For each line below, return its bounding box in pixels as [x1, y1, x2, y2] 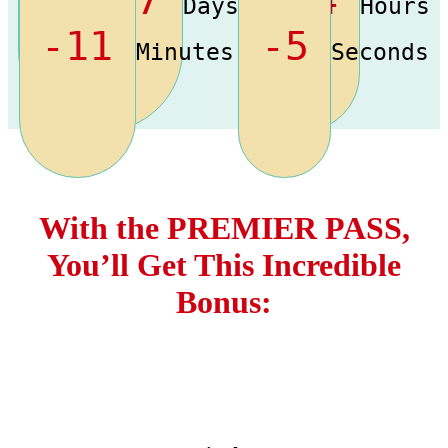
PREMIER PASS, [166, 210, 410, 247]
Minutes [136, 38, 234, 65]
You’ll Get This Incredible [47, 247, 401, 284]
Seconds [331, 38, 430, 65]
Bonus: [176, 284, 272, 321]
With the [38, 210, 167, 247]
